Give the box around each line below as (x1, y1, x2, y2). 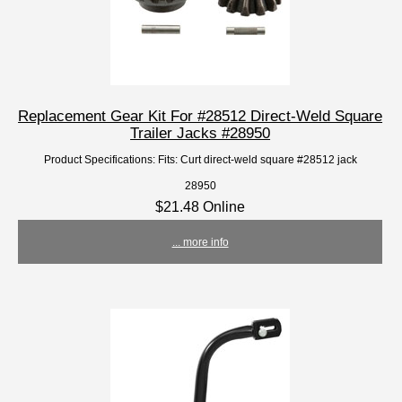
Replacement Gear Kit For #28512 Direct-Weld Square (18, 107, 383, 126)
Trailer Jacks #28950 (130, 124, 271, 143)
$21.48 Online (155, 198, 246, 215)
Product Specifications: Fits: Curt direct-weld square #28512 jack (43, 153, 357, 166)
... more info (171, 236, 229, 249)
